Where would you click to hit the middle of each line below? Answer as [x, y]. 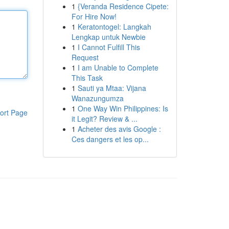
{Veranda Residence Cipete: [123, 6]
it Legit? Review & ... [104, 119]
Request [85, 57]
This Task [87, 78]
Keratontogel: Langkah [114, 27]
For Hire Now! [94, 16]
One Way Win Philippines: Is [123, 108]
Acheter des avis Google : [119, 129]
